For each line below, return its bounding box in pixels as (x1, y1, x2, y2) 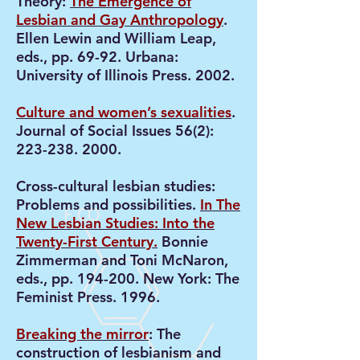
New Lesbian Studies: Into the (16, 214, 215, 232)
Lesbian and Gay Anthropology (16, 10, 223, 29)
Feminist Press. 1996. (16, 288, 160, 306)
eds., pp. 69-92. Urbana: (16, 47, 178, 66)
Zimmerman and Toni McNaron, (16, 251, 228, 269)
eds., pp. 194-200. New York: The (16, 269, 239, 288)
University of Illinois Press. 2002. (16, 66, 235, 84)
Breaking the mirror (16, 325, 149, 343)
